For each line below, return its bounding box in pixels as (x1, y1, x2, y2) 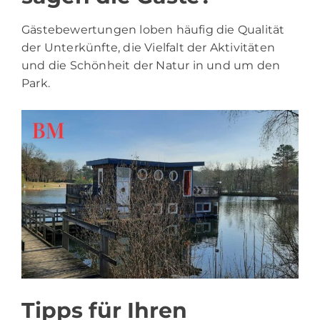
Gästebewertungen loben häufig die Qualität (21, 22, 285, 36)
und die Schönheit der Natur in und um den (21, 58, 281, 72)
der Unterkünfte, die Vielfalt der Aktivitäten (21, 40, 276, 54)
